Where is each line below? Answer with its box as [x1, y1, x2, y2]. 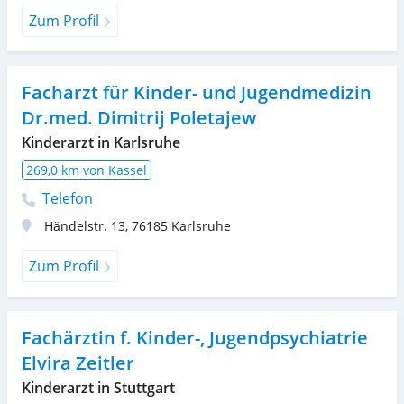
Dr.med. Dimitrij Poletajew [22, 105, 256, 130]
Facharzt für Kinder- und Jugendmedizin [22, 79, 372, 105]
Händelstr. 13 [44, 216, 125, 234]
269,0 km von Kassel [26, 161, 147, 179]
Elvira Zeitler [22, 350, 134, 375]
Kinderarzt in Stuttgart [22, 377, 175, 398]
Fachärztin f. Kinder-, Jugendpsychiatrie [22, 325, 368, 350]
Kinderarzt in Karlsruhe [22, 132, 180, 152]
